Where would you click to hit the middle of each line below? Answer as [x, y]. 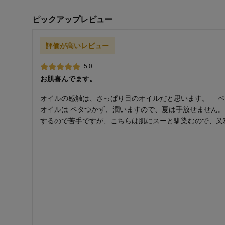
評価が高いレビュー [77, 46]
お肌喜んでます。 [68, 79]
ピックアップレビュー [72, 20]
